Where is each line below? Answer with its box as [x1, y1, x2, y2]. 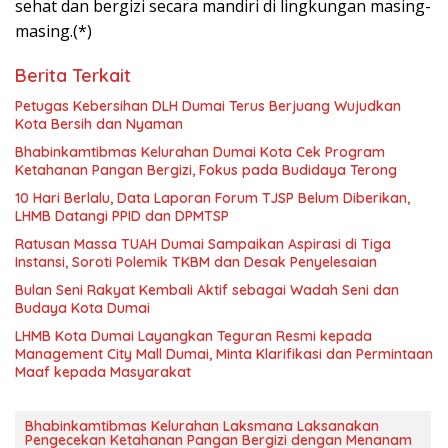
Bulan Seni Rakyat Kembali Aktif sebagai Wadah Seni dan [15, 280, 399, 299]
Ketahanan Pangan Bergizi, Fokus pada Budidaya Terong [15, 160, 397, 179]
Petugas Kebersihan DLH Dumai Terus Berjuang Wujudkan [15, 96, 401, 115]
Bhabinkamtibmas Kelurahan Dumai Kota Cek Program [15, 142, 385, 161]
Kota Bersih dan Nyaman [15, 114, 183, 133]
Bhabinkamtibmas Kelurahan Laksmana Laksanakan [25, 416, 379, 435]
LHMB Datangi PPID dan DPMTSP [15, 206, 229, 225]
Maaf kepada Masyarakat [15, 362, 191, 381]
